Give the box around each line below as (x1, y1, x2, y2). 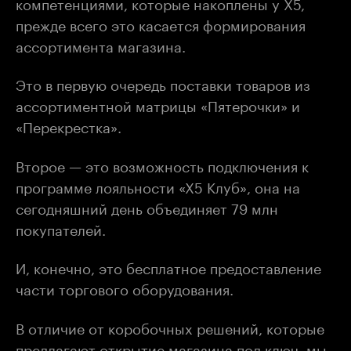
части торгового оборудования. (16, 277, 233, 299)
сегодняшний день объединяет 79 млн (16, 195, 278, 218)
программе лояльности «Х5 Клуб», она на (16, 174, 300, 197)
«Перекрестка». (16, 114, 121, 136)
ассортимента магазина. (16, 33, 186, 56)
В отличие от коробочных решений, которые (16, 315, 324, 338)
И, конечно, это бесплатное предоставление (16, 255, 321, 277)
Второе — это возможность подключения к (16, 153, 309, 175)
